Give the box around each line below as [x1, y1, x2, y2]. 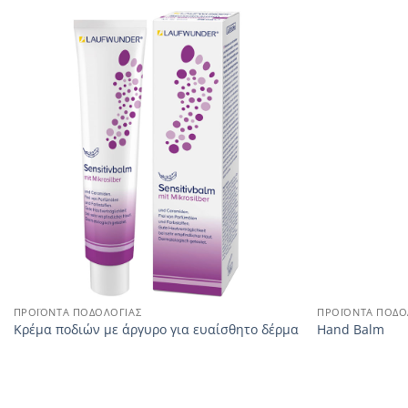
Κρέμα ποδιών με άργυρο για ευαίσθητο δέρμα [13, 321, 299, 339]
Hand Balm [317, 321, 385, 339]
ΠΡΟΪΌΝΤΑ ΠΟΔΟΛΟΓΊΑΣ [13, 304, 142, 319]
